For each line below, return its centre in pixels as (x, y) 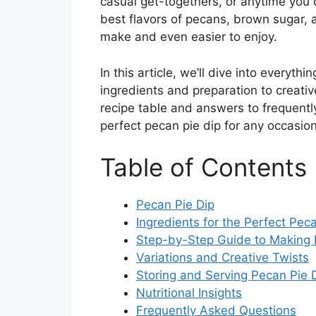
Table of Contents (203, 168)
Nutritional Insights (189, 293)
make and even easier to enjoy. (189, 37)
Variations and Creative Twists (223, 258)
